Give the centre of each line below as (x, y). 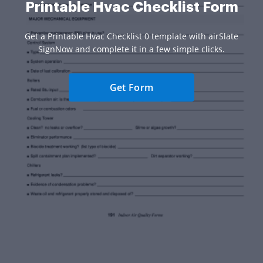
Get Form (131, 87)
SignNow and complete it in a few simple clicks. (131, 49)
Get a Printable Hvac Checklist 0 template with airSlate (131, 36)
